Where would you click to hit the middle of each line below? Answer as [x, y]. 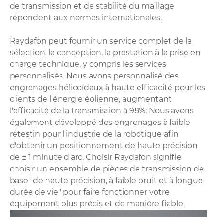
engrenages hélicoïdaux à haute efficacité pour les [108, 87]
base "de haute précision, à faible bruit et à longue [106, 180]
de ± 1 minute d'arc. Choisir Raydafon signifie [96, 157]
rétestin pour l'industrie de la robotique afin [94, 134]
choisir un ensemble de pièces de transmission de [107, 169]
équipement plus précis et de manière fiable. [97, 203]
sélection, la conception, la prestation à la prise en [105, 52]
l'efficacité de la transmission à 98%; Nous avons [102, 110]
